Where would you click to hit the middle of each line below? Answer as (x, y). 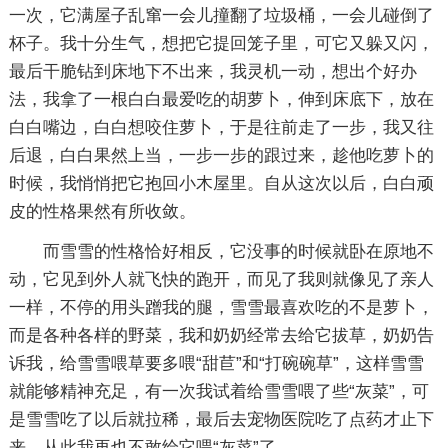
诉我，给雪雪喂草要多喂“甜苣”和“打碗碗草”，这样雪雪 (216, 363)
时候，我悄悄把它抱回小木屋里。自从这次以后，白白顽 (221, 183)
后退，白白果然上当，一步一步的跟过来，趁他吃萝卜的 (221, 155)
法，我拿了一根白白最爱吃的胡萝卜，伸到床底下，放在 (221, 99)
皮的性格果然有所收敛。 (102, 211)
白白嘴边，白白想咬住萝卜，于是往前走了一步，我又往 (221, 127)
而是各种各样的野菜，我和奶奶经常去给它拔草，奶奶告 (221, 335)
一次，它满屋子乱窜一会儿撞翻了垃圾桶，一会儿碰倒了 (221, 15)
